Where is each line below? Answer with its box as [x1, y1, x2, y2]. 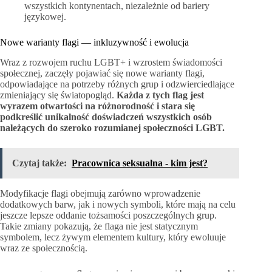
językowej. [24, 12, 66, 22]
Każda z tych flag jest [117, 90, 204, 101]
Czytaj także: [12, 158, 67, 169]
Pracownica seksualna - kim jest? [72, 158, 208, 169]
